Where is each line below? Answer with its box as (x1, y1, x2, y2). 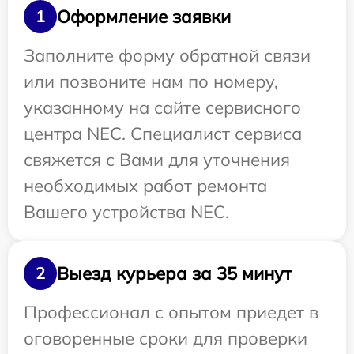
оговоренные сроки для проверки (24, 327, 307, 349)
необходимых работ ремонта (24, 175, 267, 197)
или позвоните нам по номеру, (24, 70, 278, 92)
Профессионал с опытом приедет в (24, 301, 318, 323)
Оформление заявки (57, 5, 231, 28)
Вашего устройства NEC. (24, 201, 229, 223)
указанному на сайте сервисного (24, 96, 301, 119)
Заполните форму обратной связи (24, 44, 311, 66)
